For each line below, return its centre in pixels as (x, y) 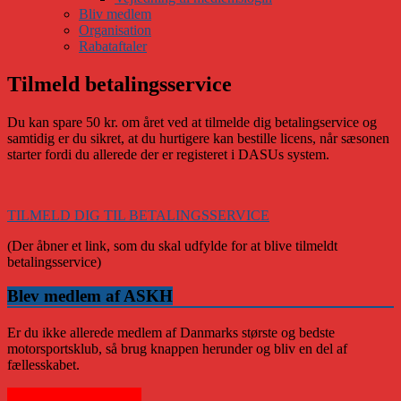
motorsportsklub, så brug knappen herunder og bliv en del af (177, 348)
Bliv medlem (115, 13)
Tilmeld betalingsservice (119, 84)
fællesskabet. (43, 364)
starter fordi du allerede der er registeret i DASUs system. (168, 154)
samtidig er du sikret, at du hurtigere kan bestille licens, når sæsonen (198, 138)
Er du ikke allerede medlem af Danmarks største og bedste (171, 332)
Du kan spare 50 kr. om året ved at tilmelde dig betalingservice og (192, 122)
